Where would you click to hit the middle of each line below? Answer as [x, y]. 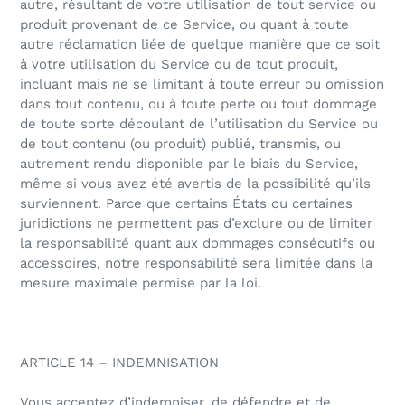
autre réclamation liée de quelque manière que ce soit [200, 45]
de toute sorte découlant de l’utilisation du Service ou [199, 124]
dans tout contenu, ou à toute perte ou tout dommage [198, 104]
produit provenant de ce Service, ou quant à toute [184, 25]
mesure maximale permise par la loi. [141, 283]
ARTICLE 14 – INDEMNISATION [119, 363]
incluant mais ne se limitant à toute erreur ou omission [202, 85]
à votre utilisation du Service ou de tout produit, [179, 65]
